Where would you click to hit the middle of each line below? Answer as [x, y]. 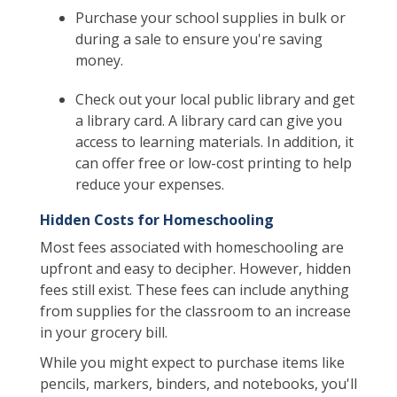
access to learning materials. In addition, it [214, 142]
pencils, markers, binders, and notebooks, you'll [198, 384]
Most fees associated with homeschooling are [191, 247]
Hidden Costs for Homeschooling [156, 220]
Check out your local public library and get [214, 99]
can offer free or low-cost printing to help [213, 163]
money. [99, 60]
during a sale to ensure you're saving [198, 39]
